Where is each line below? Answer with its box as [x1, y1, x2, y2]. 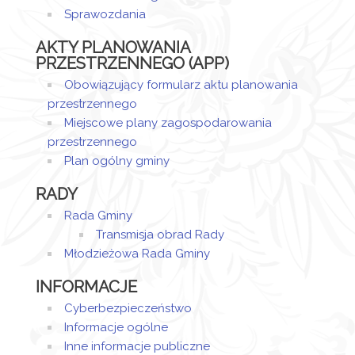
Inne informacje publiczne [64, 339, 210, 353]
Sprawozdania [64, 7, 146, 21]
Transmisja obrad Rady [96, 227, 224, 242]
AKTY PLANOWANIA [36, 38, 190, 57]
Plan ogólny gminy [64, 154, 170, 168]
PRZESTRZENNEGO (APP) [36, 54, 229, 73]
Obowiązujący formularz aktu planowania [64, 78, 298, 92]
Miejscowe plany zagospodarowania [64, 116, 272, 130]
